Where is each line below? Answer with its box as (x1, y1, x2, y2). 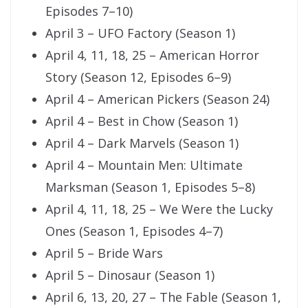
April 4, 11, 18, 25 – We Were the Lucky (45, 201, 273, 218)
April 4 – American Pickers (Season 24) (45, 91, 269, 108)
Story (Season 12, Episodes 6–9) (45, 69, 231, 86)
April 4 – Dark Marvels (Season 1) (45, 135, 239, 152)
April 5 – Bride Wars (45, 245, 163, 262)
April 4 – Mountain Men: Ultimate (45, 157, 243, 174)
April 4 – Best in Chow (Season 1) (45, 113, 238, 130)
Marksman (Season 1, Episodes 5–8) (45, 179, 255, 196)
